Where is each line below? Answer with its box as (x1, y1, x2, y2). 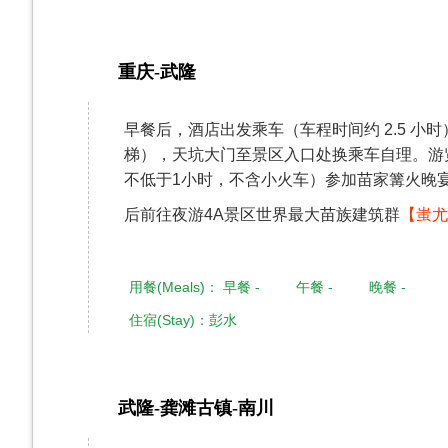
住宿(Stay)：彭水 (129, 312, 237, 328)
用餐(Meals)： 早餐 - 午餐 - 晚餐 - (129, 279, 406, 295)
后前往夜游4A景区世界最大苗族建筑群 (124, 206, 400, 223)
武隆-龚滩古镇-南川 (118, 398, 274, 418)
